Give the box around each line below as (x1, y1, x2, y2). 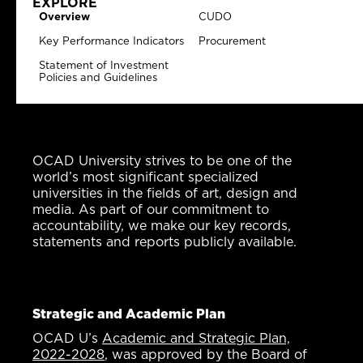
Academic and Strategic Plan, (102, 329, 290, 347)
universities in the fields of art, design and (32, 184, 297, 202)
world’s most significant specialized (32, 168, 258, 186)
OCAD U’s (32, 329, 102, 347)
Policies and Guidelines (39, 70, 157, 84)
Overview (39, 9, 90, 23)
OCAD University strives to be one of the (32, 152, 292, 169)
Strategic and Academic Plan (32, 305, 225, 322)
